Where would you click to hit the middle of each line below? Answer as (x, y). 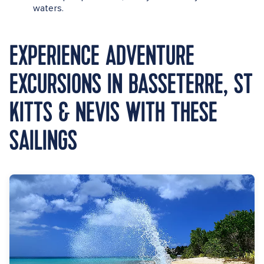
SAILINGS (43, 141)
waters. (49, 9)
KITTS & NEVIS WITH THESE (113, 113)
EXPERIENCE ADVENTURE (102, 57)
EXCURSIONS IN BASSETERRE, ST (131, 85)
